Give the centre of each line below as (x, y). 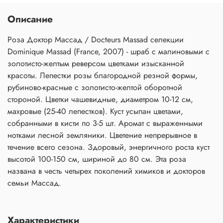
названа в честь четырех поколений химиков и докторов (106, 171)
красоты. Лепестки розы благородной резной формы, (103, 75)
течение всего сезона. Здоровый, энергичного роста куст (109, 147)
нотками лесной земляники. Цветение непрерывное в (102, 135)
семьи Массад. (34, 183)
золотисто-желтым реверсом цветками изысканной (96, 63)
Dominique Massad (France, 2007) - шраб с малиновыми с (109, 51)
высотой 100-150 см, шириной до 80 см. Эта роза (97, 159)
